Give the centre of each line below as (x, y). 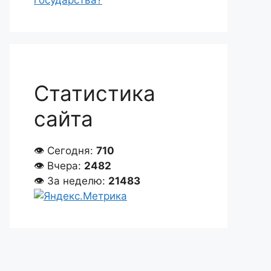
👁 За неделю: (71, 181)
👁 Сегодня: (65, 151)
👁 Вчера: (59, 166)
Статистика (95, 93)
